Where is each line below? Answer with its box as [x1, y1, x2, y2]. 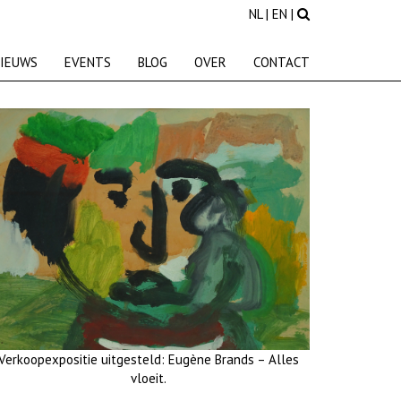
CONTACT [253, 54, 310, 71]
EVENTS [64, 54, 111, 71]
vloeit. [131, 369, 166, 387]
